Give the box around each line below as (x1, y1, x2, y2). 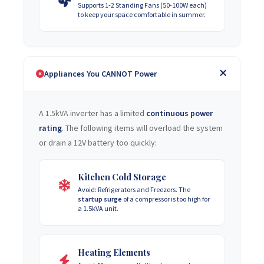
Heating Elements (78, 246, 150, 258)
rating (39, 123, 62, 133)
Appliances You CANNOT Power (44, 68, 157, 79)
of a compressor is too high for (122, 194, 210, 203)
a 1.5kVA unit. (78, 204, 118, 213)
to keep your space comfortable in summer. (78, 10, 206, 19)
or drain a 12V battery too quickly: (39, 137, 157, 148)
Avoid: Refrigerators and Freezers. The (78, 185, 190, 194)
